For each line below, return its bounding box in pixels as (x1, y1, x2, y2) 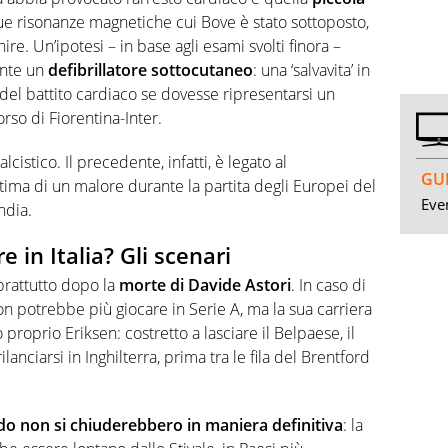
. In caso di (291, 274, 366, 297)
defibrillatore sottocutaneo (48, 58, 253, 81)
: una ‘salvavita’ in (253, 58, 370, 81)
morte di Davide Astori (119, 274, 291, 297)
